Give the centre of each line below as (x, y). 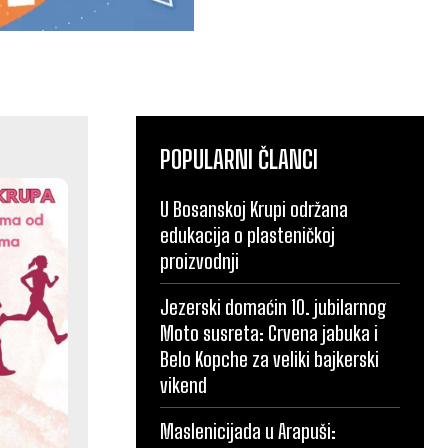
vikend (183, 384)
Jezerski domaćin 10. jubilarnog (273, 306)
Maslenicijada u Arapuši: (248, 430)
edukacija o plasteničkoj (247, 234)
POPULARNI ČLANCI (239, 159)
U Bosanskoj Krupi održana (254, 208)
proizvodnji (199, 260)
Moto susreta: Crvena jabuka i (269, 332)
